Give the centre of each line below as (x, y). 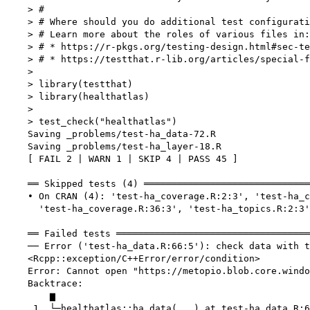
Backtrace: (44, 284)
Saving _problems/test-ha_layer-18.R (113, 147)
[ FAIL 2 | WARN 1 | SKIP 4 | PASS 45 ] (122, 159)
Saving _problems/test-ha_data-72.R (111, 134)
